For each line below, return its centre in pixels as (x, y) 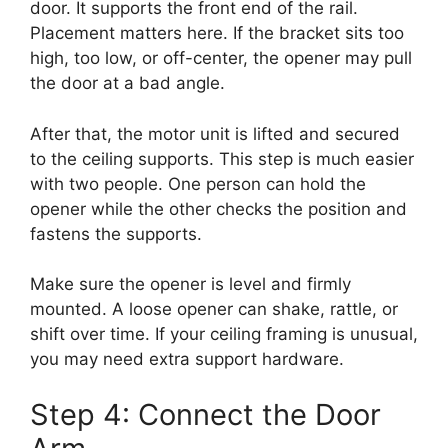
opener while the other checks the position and (218, 208)
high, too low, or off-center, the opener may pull (221, 58)
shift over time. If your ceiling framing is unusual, (224, 334)
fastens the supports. (116, 233)
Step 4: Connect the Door (205, 414)
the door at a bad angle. (127, 83)
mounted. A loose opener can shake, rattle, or (214, 309)
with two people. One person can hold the (198, 183)
